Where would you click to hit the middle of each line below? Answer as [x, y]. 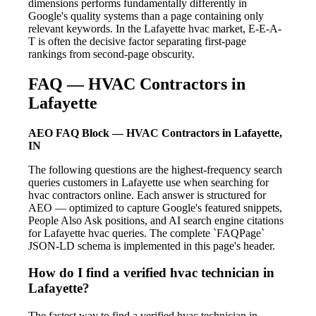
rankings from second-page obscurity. [111, 54]
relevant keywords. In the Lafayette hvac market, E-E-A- [155, 28]
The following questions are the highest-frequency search [155, 169]
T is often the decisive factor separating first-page [137, 41]
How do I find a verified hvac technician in [151, 273]
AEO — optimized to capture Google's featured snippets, [155, 207]
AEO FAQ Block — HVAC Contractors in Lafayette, [155, 133]
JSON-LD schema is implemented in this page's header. [152, 245]
